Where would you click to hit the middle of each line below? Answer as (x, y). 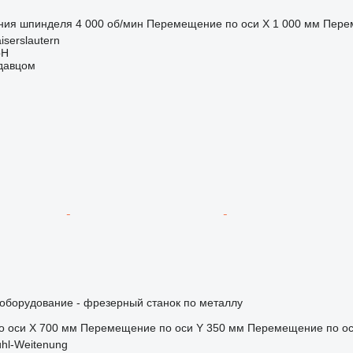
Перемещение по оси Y (141, 327)
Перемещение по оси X (208, 23)
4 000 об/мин (109, 23)
